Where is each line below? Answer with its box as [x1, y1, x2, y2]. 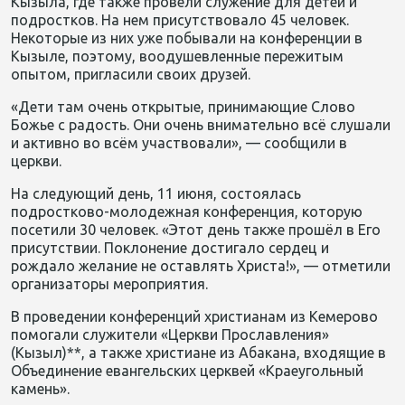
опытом [11, 66, 67, 82]
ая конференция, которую [184, 203, 363, 220]
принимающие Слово [208, 99, 355, 115]
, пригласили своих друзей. [67, 66, 250, 82]
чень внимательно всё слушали [173, 117, 391, 133]
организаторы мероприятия [11, 276, 205, 292]
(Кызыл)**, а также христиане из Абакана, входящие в [11, 344, 386, 361]
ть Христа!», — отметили [218, 258, 391, 274]
